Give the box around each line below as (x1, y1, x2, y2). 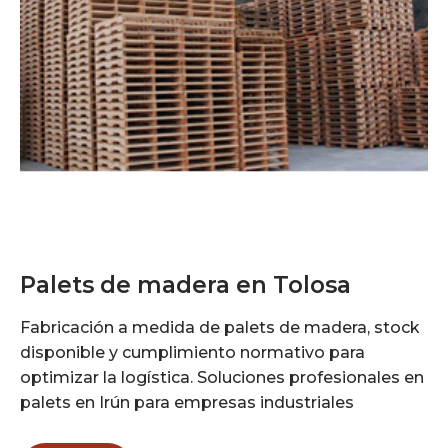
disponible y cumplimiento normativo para (20, 342, 365, 362)
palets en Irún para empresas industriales (20, 392, 354, 412)
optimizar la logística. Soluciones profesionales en (20, 367, 424, 387)
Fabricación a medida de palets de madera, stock (20, 317, 420, 337)
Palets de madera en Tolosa (20, 270, 351, 299)
